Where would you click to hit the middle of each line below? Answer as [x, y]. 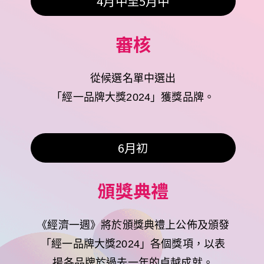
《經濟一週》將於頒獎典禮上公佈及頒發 [133, 225]
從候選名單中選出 [133, 78]
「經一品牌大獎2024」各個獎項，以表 [133, 244]
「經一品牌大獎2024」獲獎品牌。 [133, 97]
